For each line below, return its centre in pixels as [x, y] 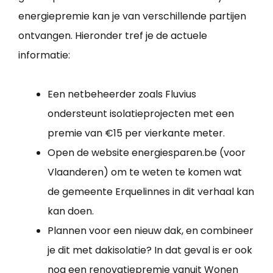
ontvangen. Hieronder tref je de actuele [113, 36]
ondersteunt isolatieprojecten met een [141, 114]
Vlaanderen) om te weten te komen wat [145, 172]
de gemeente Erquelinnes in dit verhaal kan [151, 192]
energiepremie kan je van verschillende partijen [132, 16]
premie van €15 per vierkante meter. [136, 133]
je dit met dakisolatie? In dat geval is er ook [150, 250]
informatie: [44, 55]
